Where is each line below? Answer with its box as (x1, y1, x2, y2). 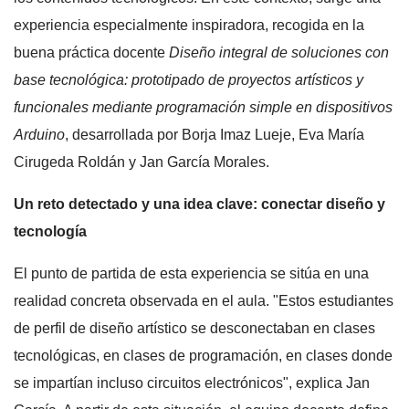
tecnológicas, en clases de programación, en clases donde (14, 347, 393, 363)
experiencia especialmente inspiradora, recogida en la (14, 16, 364, 33)
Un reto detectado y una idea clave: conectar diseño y (14, 195, 385, 212)
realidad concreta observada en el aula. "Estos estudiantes (14, 292, 393, 309)
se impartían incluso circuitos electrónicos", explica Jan (14, 374, 370, 391)
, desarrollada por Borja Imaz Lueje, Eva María (65, 126, 364, 142)
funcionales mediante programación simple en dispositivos (14, 99, 393, 115)
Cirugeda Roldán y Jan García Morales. (14, 153, 269, 170)
